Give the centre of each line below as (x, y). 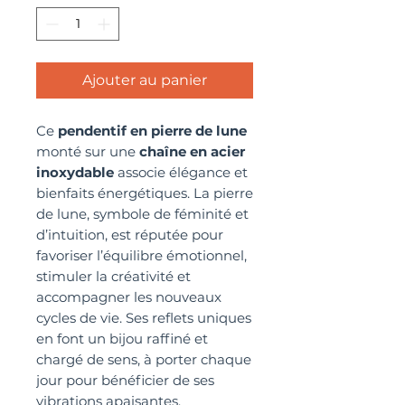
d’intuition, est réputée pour (130, 234)
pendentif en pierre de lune (152, 130)
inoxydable (75, 172)
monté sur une (88, 151)
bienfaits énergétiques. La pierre (145, 193)
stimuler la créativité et (113, 276)
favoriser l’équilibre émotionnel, (141, 255)
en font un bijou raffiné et (122, 338)
